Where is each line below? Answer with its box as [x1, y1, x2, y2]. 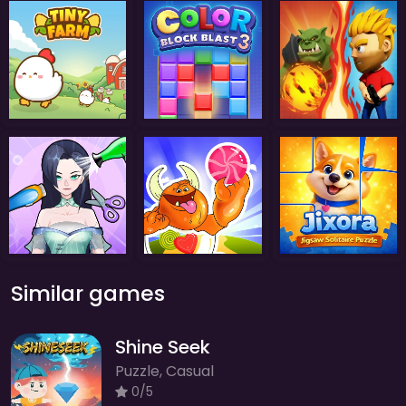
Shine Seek [115, 333, 210, 360]
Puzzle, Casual [115, 360, 214, 382]
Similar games [11, 277, 165, 308]
